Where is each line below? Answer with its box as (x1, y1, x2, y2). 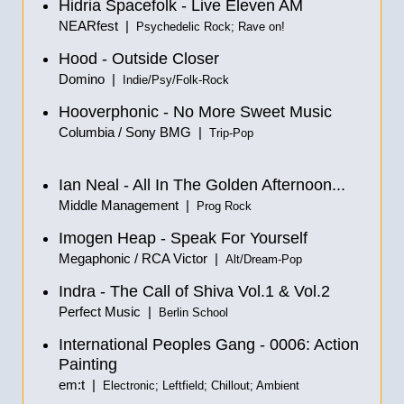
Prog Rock (197, 200, 252, 213)
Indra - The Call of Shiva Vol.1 (59, 282, 274, 300)
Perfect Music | (59, 304, 159, 319)
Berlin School (159, 307, 228, 319)
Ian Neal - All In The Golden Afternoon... (59, 176, 345, 194)
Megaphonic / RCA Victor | (59, 251, 225, 266)
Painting (59, 355, 117, 373)
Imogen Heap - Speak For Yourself (59, 229, 308, 247)
